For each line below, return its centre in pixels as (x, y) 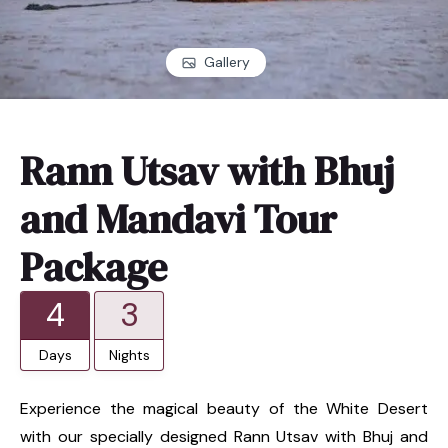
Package (93, 266)
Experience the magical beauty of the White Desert (224, 408)
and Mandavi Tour (178, 218)
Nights (129, 354)
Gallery (227, 62)
